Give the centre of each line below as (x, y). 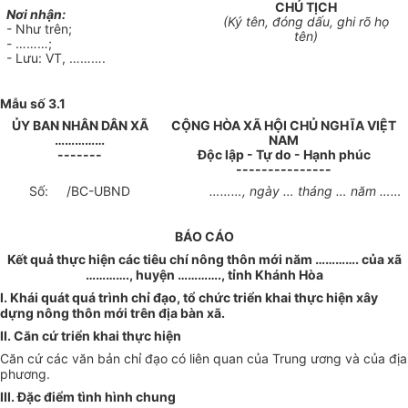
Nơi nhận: (36, 15)
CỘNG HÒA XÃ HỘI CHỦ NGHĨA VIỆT (284, 126)
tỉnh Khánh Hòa (275, 275)
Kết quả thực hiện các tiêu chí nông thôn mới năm (159, 260)
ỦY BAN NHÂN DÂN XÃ (80, 126)
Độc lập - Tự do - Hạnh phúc (284, 155)
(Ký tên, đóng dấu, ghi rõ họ (306, 22)
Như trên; (44, 29)
